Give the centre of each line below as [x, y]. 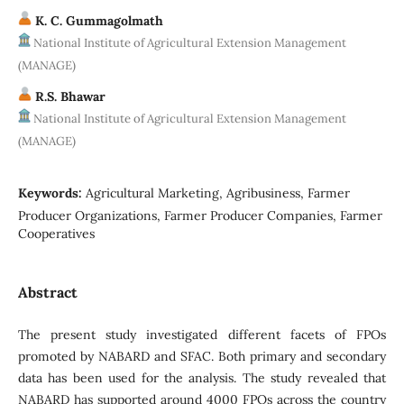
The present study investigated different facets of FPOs [202, 334]
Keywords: [51, 193]
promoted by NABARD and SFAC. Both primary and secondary [202, 356]
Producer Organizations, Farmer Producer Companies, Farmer [200, 215]
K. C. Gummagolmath [97, 20]
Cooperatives [56, 233]
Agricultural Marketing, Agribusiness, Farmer [217, 193]
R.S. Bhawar [68, 96]
